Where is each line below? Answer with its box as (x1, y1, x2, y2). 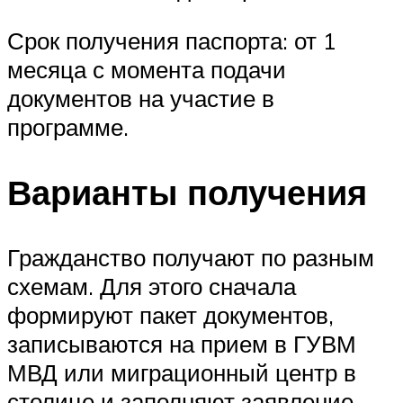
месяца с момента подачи (7, 55, 286, 85)
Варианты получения (7, 169, 367, 214)
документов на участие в (7, 84, 274, 113)
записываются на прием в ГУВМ (7, 328, 356, 358)
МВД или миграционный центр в (7, 357, 356, 387)
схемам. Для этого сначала (7, 271, 296, 300)
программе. (7, 112, 129, 142)
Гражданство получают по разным (7, 242, 374, 272)
